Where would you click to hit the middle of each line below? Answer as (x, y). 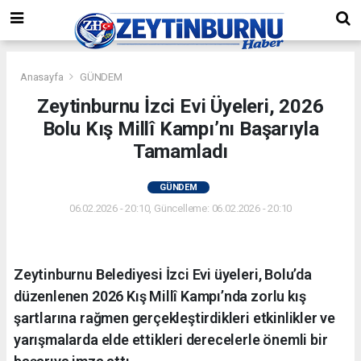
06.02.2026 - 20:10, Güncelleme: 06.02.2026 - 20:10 (180, 208)
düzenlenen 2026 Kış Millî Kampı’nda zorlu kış (160, 296)
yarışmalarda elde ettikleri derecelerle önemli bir (171, 339)
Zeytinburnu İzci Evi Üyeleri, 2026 (180, 106)
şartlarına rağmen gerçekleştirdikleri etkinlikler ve (175, 317)
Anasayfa (43, 77)
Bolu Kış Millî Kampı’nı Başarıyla (180, 129)
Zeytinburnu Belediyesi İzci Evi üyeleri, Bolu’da (163, 274)
